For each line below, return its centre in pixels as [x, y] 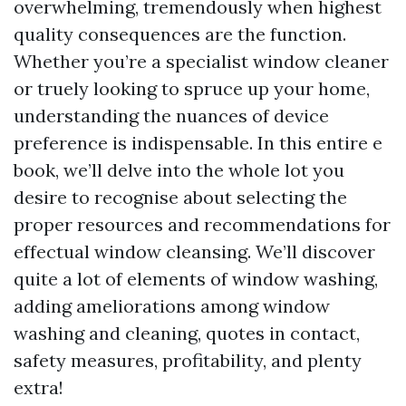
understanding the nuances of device [171, 116]
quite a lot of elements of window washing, [196, 279]
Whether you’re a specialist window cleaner [201, 61]
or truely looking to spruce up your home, [192, 88]
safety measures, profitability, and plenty [188, 360]
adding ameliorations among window [172, 306]
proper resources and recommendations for [202, 224]
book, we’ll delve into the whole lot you [179, 170]
